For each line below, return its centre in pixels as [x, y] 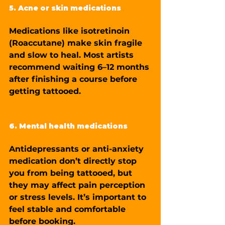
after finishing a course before [74, 79]
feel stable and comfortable [69, 209]
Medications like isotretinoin [71, 31]
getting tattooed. [45, 91]
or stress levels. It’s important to [79, 197]
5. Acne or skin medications [65, 8]
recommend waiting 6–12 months [80, 67]
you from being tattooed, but [72, 173]
